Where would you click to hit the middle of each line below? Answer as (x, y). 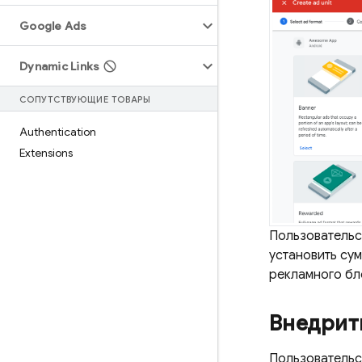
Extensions (46, 153)
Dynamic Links (60, 66)
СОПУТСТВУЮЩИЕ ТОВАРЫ (85, 99)
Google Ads (53, 26)
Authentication (58, 132)
